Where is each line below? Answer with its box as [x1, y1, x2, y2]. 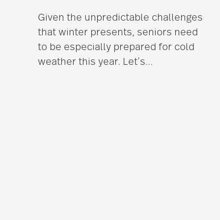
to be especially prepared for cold [37, 42, 194, 53]
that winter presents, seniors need [37, 27, 198, 38]
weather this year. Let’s [37, 57, 145, 67]
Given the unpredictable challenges [37, 13, 203, 23]
